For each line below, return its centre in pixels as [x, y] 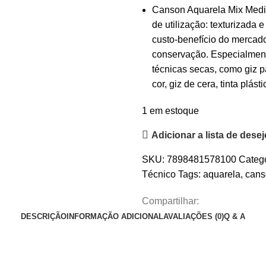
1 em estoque [170, 111]
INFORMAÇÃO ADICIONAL [115, 216]
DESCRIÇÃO [44, 216]
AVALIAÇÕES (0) [194, 216]
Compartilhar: [170, 201]
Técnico [159, 174]
